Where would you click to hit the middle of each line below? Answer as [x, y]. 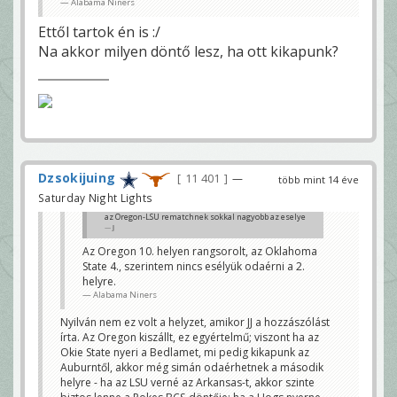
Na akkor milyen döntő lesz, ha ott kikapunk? [188, 52]
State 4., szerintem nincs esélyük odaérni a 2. [194, 266]
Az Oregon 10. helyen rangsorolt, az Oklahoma [200, 251]
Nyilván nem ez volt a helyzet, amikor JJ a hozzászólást [195, 322]
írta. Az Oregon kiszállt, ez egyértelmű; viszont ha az [190, 337]
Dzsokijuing [77, 178]
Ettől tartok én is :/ [99, 32]
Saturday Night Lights [96, 197]
